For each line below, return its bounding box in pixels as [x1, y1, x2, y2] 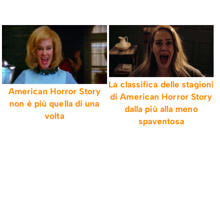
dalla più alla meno [124, 103, 198, 114]
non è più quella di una [9, 98, 100, 109]
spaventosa [138, 115, 184, 126]
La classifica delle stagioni [109, 79, 214, 89]
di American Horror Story [110, 91, 213, 102]
